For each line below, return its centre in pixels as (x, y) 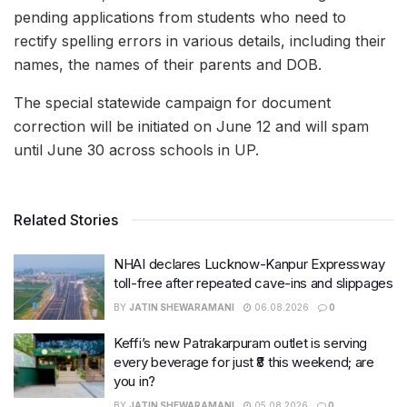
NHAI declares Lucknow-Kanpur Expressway (249, 264)
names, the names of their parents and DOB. (168, 65)
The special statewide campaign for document (172, 103)
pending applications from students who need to (180, 17)
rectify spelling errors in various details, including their (200, 41)
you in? (134, 381)
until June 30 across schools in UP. (136, 150)
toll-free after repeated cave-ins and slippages (253, 283)
